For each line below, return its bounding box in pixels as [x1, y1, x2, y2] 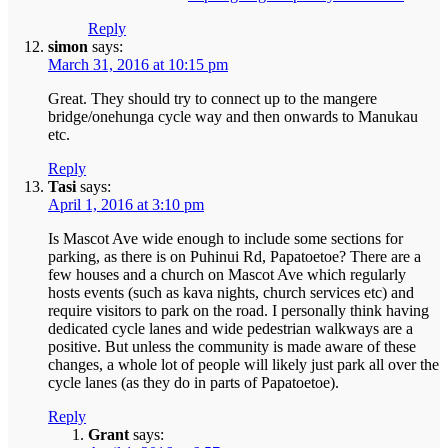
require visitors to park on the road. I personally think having [48, 302, 429, 320]
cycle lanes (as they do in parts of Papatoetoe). [48, 374, 339, 392]
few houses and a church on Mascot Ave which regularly [48, 266, 406, 284]
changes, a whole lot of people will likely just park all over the [48, 356, 439, 374]
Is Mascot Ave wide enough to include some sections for [48, 230, 403, 248]
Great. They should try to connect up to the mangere [48, 90, 377, 108]
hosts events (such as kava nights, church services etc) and [48, 284, 414, 302]
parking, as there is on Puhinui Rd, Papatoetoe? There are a [48, 248, 421, 266]
